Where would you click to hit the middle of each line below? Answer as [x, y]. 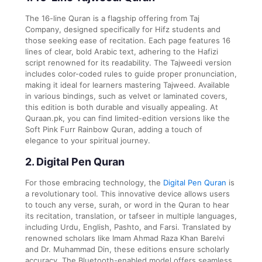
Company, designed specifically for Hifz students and [123, 29]
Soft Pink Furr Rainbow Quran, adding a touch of [114, 129]
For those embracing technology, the [94, 182]
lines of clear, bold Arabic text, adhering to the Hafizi [122, 51]
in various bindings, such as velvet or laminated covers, [126, 96]
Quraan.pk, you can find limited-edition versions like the [127, 118]
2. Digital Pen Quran [75, 161]
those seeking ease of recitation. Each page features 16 [128, 40]
